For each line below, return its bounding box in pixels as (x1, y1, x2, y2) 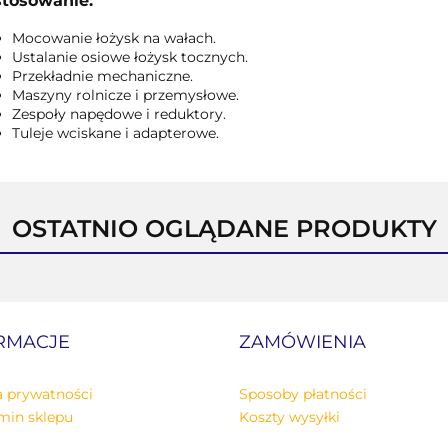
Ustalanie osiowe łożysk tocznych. (11, 47, 248, 66)
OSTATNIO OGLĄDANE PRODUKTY (11, 213, 437, 243)
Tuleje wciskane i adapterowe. (11, 123, 219, 142)
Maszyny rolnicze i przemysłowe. (11, 85, 239, 104)
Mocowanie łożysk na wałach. (11, 28, 216, 47)
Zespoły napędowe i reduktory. (11, 104, 226, 123)
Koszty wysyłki (239, 407, 340, 426)
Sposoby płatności (239, 384, 367, 403)
